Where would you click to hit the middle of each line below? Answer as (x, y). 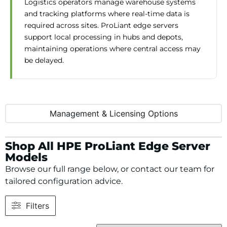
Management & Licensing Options (113, 114)
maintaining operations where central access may (112, 49)
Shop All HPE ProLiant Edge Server (108, 146)
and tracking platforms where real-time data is (107, 14)
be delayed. (44, 61)
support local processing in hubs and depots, (104, 37)
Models (26, 157)
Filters (37, 205)
